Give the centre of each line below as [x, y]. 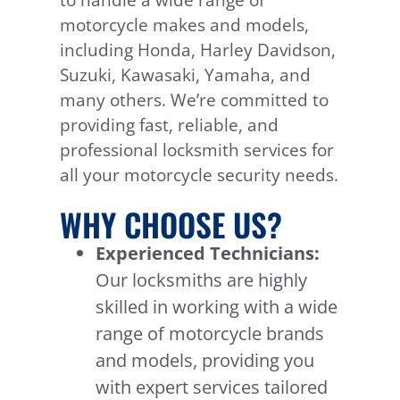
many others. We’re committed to [195, 100]
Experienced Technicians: [208, 253]
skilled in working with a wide [217, 306]
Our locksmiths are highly [202, 279]
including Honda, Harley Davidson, [198, 50]
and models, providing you [205, 360]
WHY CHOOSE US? [171, 224]
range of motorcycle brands [210, 333]
